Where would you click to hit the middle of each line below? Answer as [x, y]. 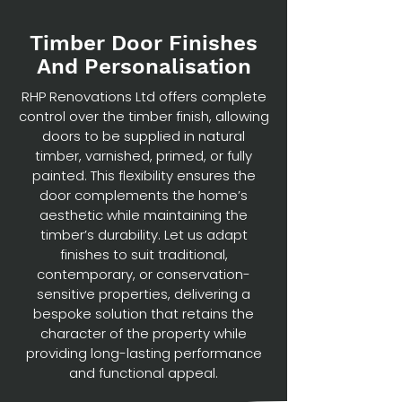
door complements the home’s [144, 195]
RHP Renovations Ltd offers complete [144, 96]
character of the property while [144, 333]
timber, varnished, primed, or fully [144, 156]
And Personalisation [144, 66]
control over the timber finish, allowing [144, 116]
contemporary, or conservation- [144, 274]
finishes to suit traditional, [144, 254]
